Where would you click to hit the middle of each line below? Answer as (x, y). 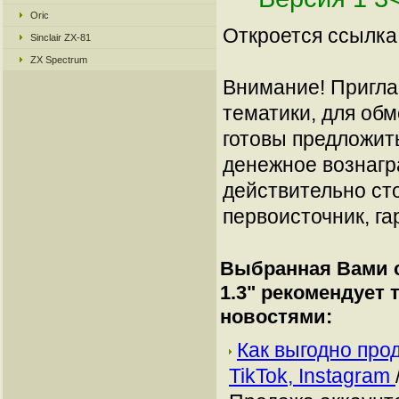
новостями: (276, 317)
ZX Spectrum (59, 60)
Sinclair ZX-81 (61, 37)
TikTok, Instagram (312, 376)
